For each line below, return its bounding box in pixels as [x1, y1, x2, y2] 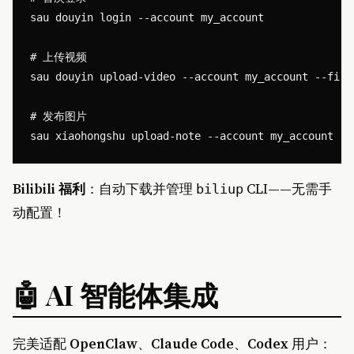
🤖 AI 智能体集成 [13, 276, 218, 314]
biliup [196, 180, 243, 197]
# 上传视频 [30, 50, 87, 63]
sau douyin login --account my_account [30, 10, 264, 24]
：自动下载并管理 [85, 179, 196, 198]
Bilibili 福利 [13, 179, 85, 198]
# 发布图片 [30, 109, 87, 122]
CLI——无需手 [243, 179, 332, 198]
